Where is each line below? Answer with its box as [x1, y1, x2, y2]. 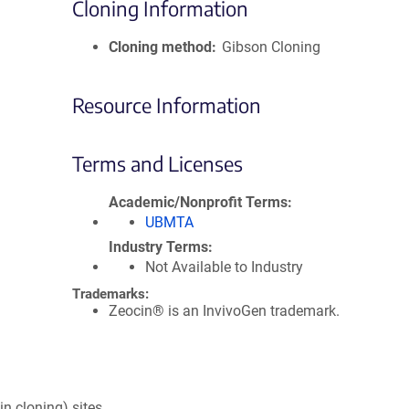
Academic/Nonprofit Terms [109, 194, 288, 211]
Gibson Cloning [222, 38, 321, 56]
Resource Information [72, 92, 261, 118]
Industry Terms [109, 238, 208, 256]
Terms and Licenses [72, 151, 243, 176]
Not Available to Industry [145, 258, 303, 276]
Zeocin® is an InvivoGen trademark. [109, 302, 340, 320]
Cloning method [109, 38, 212, 56]
